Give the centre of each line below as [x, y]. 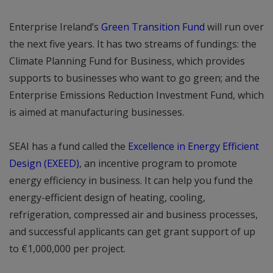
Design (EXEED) [44, 163]
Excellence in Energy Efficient [193, 146]
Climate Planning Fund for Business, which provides [127, 61]
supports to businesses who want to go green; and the [134, 78]
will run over [234, 27]
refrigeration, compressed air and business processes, [133, 214]
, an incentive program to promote [158, 163]
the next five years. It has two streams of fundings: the [133, 44]
